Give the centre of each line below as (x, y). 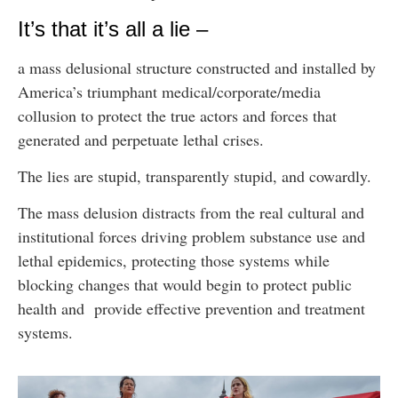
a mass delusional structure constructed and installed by (197, 67)
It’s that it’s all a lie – (113, 28)
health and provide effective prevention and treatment (191, 309)
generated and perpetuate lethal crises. (143, 139)
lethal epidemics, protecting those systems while (174, 261)
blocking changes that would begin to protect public (185, 285)
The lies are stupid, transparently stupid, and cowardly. (197, 176)
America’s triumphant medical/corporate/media (169, 91)
